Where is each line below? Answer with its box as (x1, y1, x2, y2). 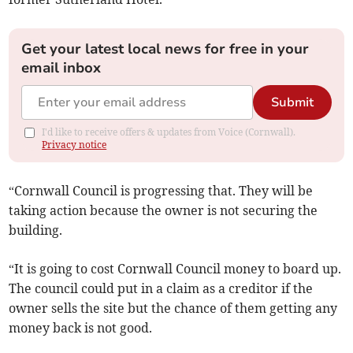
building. (9, 222, 63, 239)
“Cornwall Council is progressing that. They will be (9, 183, 314, 199)
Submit (270, 94, 314, 112)
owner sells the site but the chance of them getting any (9, 300, 338, 317)
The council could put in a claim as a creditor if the (9, 281, 314, 297)
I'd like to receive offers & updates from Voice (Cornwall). (42, 126, 296, 139)
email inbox (21, 58, 102, 78)
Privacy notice (42, 139, 107, 151)
